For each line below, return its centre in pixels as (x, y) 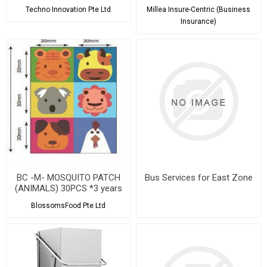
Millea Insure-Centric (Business (199, 9)
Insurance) (199, 21)
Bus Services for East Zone (198, 177)
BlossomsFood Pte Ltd (69, 205)
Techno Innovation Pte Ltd (69, 9)
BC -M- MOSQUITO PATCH (68, 177)
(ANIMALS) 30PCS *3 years (68, 188)
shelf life (69, 199)
